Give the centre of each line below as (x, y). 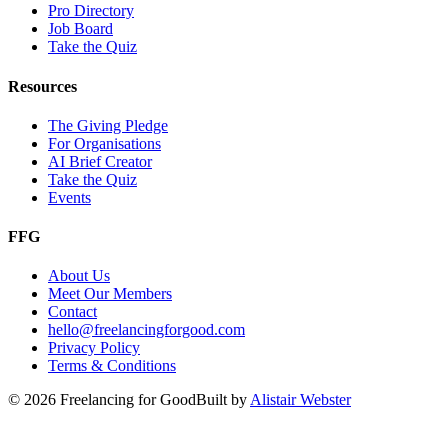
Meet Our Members (110, 294)
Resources (42, 86)
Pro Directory (91, 11)
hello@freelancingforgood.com (146, 330)
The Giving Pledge (108, 125)
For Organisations (104, 143)
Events (69, 197)
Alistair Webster (300, 400)
